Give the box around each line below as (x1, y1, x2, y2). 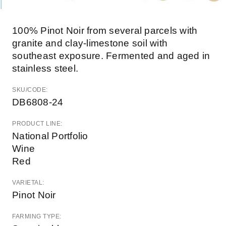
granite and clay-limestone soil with (12, 38, 167, 49)
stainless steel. (12, 63, 78, 74)
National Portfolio (12, 131, 88, 142)
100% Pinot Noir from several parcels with (12, 25, 198, 36)
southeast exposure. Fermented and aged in (12, 50, 210, 62)
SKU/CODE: (12, 86, 49, 94)
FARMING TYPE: (12, 213, 63, 220)
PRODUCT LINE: (12, 120, 64, 128)
